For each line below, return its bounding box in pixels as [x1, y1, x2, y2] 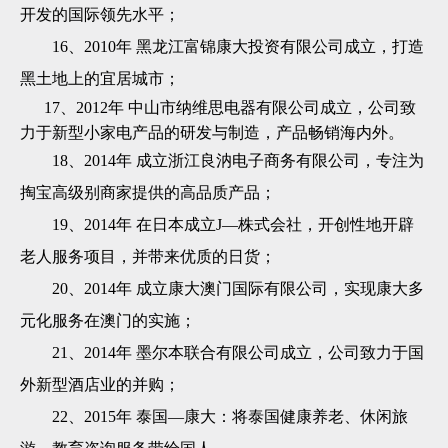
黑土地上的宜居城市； [20, 70, 180, 88]
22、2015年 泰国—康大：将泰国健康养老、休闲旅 [52, 408, 408, 426]
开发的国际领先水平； [20, 6, 180, 24]
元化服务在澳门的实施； [20, 312, 196, 330]
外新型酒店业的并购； [20, 376, 180, 394]
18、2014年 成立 [52, 152, 168, 170]
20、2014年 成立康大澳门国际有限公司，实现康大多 [52, 280, 424, 298]
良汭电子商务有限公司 [200, 152, 360, 170]
